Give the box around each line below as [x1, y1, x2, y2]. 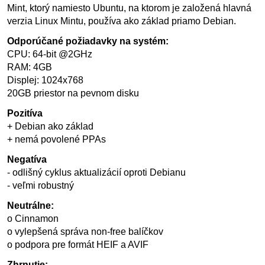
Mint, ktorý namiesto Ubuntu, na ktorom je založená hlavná [7, 3, 251, 13]
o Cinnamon [7, 214, 59, 224]
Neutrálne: [7, 201, 54, 211]
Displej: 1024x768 [7, 75, 83, 85]
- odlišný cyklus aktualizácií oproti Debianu [7, 167, 186, 177]
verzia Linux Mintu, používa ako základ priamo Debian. [7, 16, 236, 26]
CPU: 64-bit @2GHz [7, 49, 92, 59]
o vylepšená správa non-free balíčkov [7, 227, 163, 237]
